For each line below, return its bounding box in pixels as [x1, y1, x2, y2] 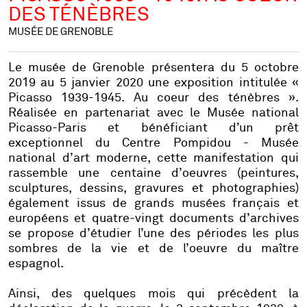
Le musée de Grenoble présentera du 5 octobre [8, 62, 299, 75]
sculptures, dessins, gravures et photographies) [8, 182, 299, 195]
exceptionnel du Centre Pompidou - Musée [8, 137, 299, 150]
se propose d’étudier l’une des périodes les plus [8, 228, 299, 241]
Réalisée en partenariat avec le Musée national [8, 107, 299, 120]
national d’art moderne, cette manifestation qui [8, 152, 299, 165]
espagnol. [8, 258, 64, 271]
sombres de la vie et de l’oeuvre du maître [8, 243, 299, 256]
